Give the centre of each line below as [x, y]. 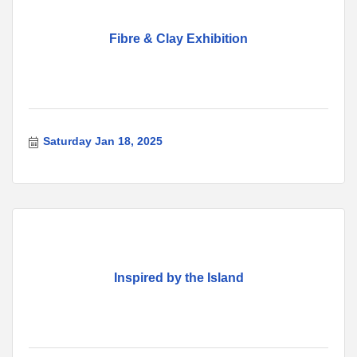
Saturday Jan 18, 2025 [102, 141]
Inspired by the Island [178, 278]
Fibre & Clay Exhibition [178, 39]
